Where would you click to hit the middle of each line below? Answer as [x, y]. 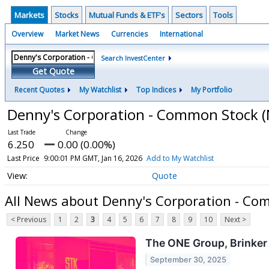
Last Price [23, 158]
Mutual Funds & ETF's [127, 15]
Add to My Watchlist [180, 158]
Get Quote [53, 71]
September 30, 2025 [189, 259]
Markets [29, 15]
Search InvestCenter [133, 58]
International [181, 34]
